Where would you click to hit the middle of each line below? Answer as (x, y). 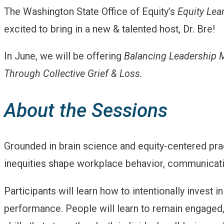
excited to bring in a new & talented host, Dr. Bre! (112, 29)
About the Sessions (88, 110)
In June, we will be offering (64, 56)
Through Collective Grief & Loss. (73, 74)
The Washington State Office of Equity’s (91, 11)
